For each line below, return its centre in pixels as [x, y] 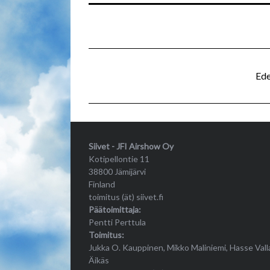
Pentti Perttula [117, 222]
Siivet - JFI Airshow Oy [131, 146]
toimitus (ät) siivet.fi [126, 196]
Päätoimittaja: [115, 209]
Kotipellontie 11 [119, 159]
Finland [102, 184]
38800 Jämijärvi [117, 171]
